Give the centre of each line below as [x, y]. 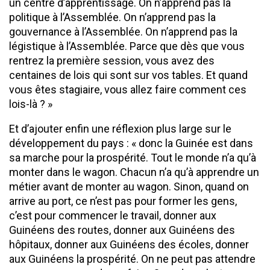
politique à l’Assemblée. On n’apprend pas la [112, 17]
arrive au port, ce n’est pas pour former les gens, [123, 201]
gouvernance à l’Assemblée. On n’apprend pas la [123, 31]
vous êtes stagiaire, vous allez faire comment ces [128, 89]
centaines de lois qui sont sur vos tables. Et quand [128, 75]
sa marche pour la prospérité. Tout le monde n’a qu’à [133, 157]
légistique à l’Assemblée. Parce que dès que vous [127, 46]
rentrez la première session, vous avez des [112, 60]
